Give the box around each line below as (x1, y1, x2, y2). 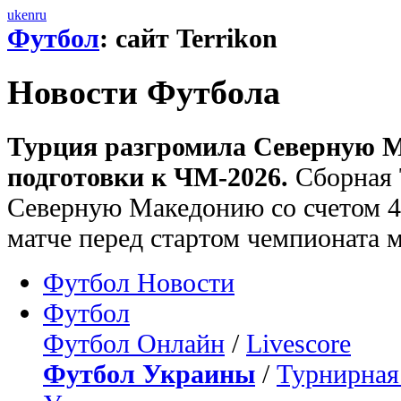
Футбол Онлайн (43, 328, 225, 358)
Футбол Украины (43, 358, 255, 388)
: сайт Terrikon (99, 23, 277, 53)
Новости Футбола (7, 73, 280, 112)
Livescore (246, 328, 351, 358)
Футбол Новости (43, 267, 235, 297)
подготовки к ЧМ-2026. (7, 161, 288, 192)
